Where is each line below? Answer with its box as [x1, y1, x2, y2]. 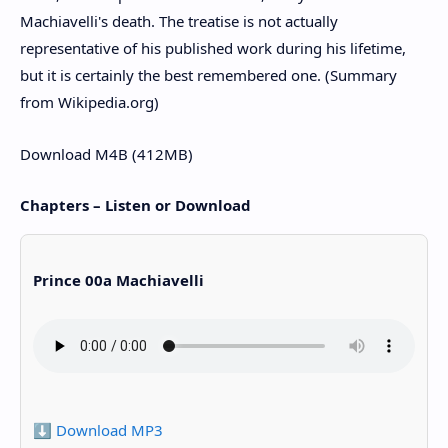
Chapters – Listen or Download [20, 194, 251, 215]
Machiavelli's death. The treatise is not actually [20, 10, 338, 31]
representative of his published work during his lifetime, [20, 37, 406, 58]
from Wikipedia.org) [20, 91, 159, 112]
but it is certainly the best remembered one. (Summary [20, 64, 397, 85]
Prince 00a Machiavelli [33, 270, 204, 290]
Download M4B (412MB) [20, 144, 193, 164]
